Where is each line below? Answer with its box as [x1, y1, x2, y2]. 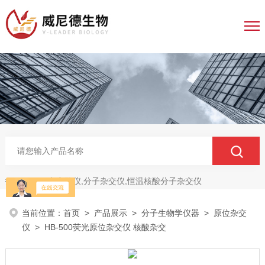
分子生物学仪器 [141, 208, 200, 218]
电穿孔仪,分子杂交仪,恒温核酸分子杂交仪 [47, 176, 202, 186]
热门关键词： [5, 177, 48, 186]
